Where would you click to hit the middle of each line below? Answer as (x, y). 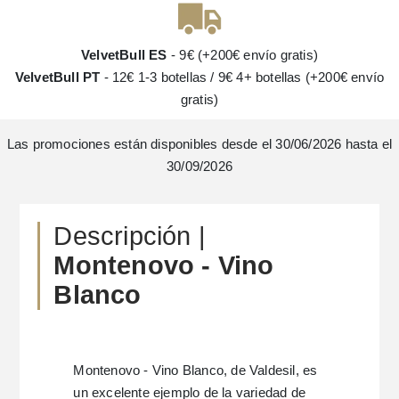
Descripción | (130, 236)
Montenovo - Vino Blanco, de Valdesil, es (195, 370)
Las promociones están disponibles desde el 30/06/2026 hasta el (199, 143)
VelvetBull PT (57, 77)
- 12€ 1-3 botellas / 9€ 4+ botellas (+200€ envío (242, 77)
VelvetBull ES (124, 54)
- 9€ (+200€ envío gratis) (242, 54)
